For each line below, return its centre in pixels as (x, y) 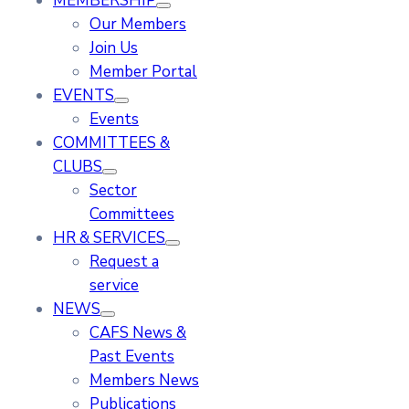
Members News (144, 380)
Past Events (132, 357)
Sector (113, 190)
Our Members (138, 24)
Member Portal (143, 72)
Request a (124, 262)
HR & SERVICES (109, 238)
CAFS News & (138, 333)
